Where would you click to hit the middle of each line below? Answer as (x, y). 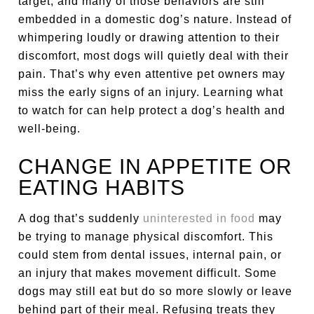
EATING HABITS (102, 187)
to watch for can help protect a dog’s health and (152, 110)
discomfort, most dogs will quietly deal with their (154, 56)
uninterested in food (199, 218)
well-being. (50, 129)
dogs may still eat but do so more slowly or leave (156, 291)
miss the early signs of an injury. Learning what (151, 92)
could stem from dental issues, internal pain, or (150, 255)
